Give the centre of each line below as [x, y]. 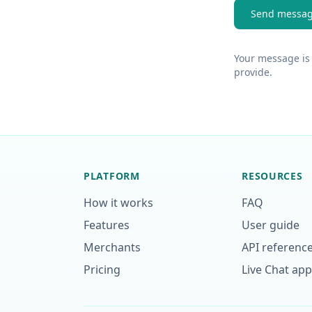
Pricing [102, 270]
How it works [118, 203]
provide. [253, 72]
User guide [271, 225]
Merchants [112, 247]
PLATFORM [112, 176]
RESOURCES [272, 176]
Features [107, 225]
